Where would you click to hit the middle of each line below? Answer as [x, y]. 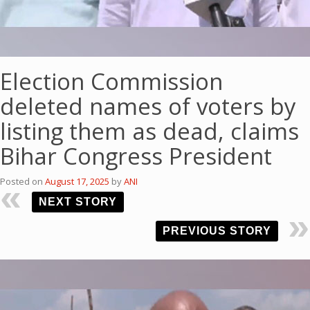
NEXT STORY [78, 202]
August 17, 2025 [77, 181]
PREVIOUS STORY [217, 231]
